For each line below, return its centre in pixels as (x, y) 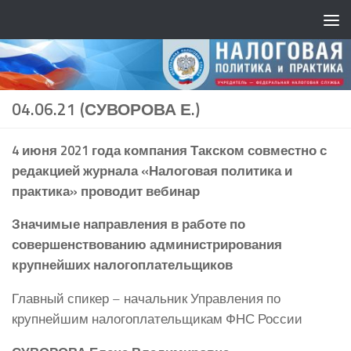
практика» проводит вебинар (106, 190)
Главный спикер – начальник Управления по (146, 298)
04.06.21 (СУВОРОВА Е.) (106, 109)
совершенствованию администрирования (147, 244)
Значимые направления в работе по (128, 224)
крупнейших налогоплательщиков (122, 265)
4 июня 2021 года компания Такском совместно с (169, 150)
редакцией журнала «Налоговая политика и (152, 170)
